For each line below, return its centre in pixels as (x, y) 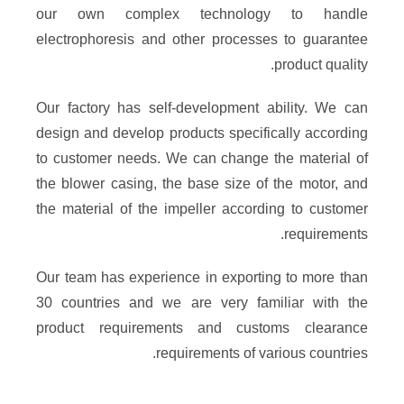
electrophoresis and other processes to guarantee (202, 39)
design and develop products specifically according (202, 133)
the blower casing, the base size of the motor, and (202, 183)
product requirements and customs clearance (202, 327)
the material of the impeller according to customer (202, 208)
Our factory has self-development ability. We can (202, 107)
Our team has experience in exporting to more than (202, 277)
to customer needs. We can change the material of (202, 158)
